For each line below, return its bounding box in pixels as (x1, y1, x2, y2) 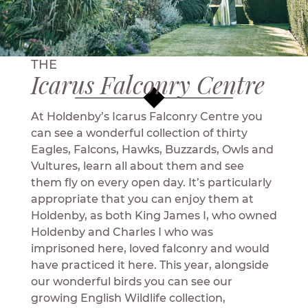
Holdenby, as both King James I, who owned (30, 208, 277, 222)
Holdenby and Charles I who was (30, 225, 213, 239)
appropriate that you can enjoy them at (30, 192, 254, 206)
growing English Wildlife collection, (30, 291, 225, 305)
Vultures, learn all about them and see (30, 159, 244, 173)
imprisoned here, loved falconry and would (30, 241, 269, 255)
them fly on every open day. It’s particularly (30, 175, 272, 189)
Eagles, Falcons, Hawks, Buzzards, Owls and (30, 142, 274, 156)
